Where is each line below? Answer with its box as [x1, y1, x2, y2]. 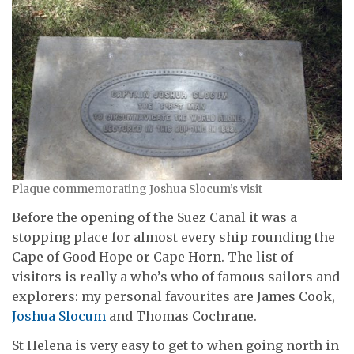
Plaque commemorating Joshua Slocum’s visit [12, 182, 262, 197]
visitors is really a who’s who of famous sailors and [12, 268, 340, 284]
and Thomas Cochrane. [106, 307, 257, 324]
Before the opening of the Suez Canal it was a [12, 209, 297, 225]
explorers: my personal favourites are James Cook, [12, 288, 335, 304]
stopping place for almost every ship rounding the [12, 228, 335, 245]
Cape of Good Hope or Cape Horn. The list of [12, 248, 293, 265]
